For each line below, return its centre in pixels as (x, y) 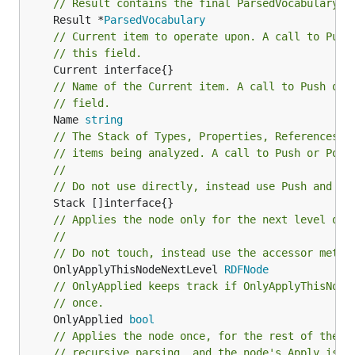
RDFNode (246, 269)
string (104, 120)
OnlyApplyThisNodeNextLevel (139, 269)
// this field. (97, 53)
